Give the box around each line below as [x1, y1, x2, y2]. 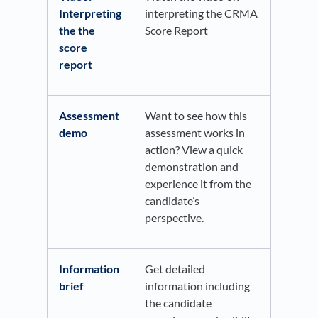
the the [59, 23, 95, 38]
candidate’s [145, 194, 199, 208]
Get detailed [145, 262, 205, 276]
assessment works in [145, 126, 245, 140]
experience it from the [145, 177, 251, 191]
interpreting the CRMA [145, 6, 258, 21]
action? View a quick [145, 143, 243, 157]
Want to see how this [145, 109, 247, 123]
